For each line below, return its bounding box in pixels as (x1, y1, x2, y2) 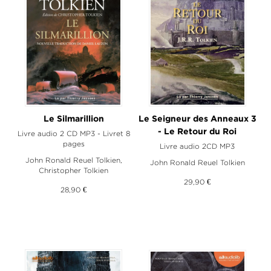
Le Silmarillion (43, 115, 104, 123)
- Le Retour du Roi (158, 128, 237, 135)
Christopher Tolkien (39, 166, 109, 174)
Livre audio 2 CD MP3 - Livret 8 (17, 129, 130, 137)
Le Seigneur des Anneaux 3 (138, 115, 256, 123)
